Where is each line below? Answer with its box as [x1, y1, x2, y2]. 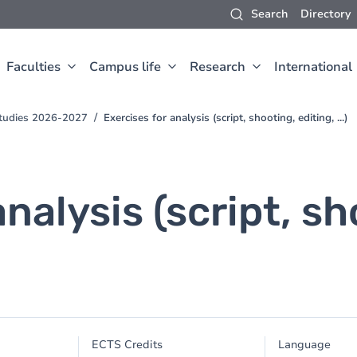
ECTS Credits [92, 337, 163, 352]
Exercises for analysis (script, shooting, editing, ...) [104, 111, 347, 125]
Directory [300, 6, 351, 22]
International [274, 58, 352, 76]
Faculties [6, 58, 61, 76]
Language [277, 337, 331, 352]
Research [190, 58, 245, 76]
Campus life [89, 58, 161, 76]
